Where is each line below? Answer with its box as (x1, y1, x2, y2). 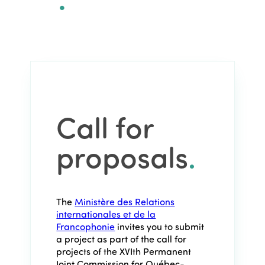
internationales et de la (56, 208, 156, 221)
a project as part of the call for (56, 232, 187, 245)
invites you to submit (115, 220, 205, 233)
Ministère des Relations (75, 195, 175, 208)
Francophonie (56, 220, 115, 233)
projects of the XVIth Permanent (56, 245, 192, 258)
